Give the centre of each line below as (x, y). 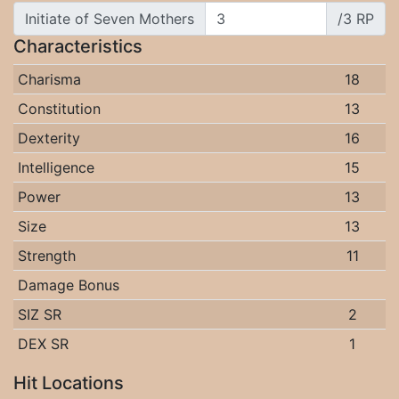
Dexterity (49, 138)
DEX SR (43, 344)
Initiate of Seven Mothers (110, 19)
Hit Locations (69, 383)
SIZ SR (39, 314)
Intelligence (56, 167)
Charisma (49, 79)
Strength (46, 256)
